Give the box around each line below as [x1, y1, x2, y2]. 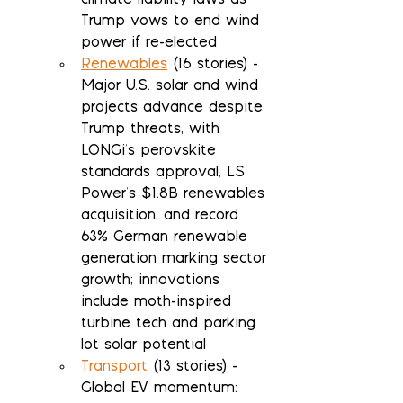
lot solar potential [81, 338, 206, 354]
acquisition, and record [81, 209, 244, 225]
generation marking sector [81, 252, 272, 268]
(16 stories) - [167, 58, 264, 74]
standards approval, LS [81, 166, 250, 182]
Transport [81, 360, 148, 376]
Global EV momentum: [81, 381, 243, 398]
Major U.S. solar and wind [81, 79, 264, 95]
